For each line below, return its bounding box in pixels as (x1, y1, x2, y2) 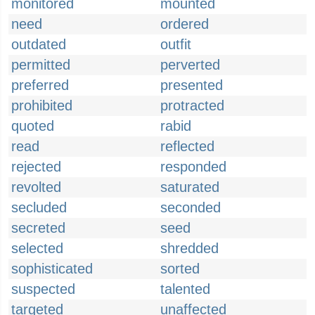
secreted (11, 220, 65, 236)
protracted (160, 98, 224, 113)
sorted (160, 261, 200, 276)
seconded (160, 200, 221, 215)
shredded (160, 240, 219, 256)
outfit (160, 37, 191, 52)
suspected (11, 281, 75, 297)
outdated (11, 37, 66, 52)
